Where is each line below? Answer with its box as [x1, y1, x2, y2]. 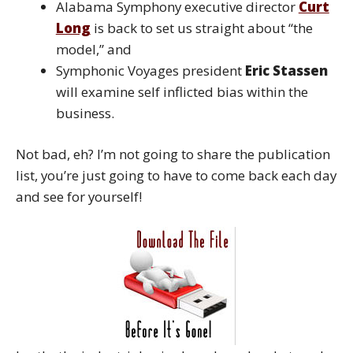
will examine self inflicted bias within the [55, 82, 308, 101]
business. [55, 103, 114, 122]
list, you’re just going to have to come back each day [16, 166, 336, 185]
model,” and [55, 39, 132, 58]
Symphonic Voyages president [55, 61, 245, 80]
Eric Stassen [244, 61, 328, 80]
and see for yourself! [16, 188, 142, 206]
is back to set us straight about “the [90, 18, 313, 37]
